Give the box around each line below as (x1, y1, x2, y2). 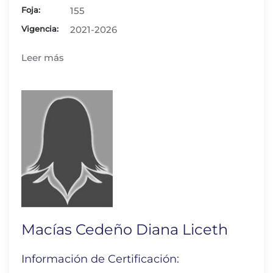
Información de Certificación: (21, 252, 179, 266)
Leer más (21, 52, 64, 63)
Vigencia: (21, 24, 58, 34)
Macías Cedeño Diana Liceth (21, 221, 228, 238)
